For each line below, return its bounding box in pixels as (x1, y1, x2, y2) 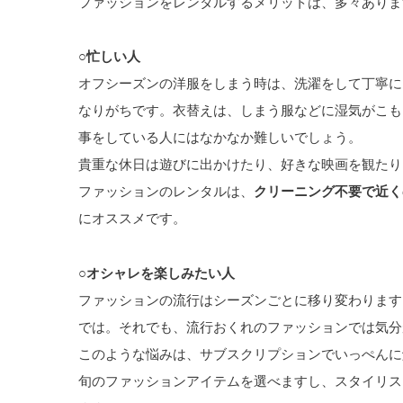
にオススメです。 (78, 209, 186, 228)
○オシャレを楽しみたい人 (78, 263, 235, 282)
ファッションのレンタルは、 (78, 182, 254, 201)
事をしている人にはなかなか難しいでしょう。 (78, 128, 362, 147)
